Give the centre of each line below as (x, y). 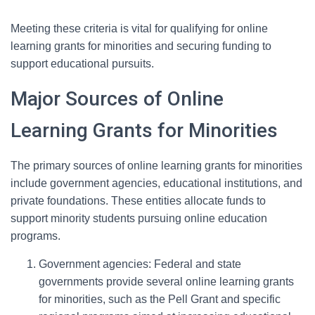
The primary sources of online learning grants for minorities (156, 166)
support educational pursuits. (82, 64)
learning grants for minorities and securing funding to (141, 46)
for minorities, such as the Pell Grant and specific (160, 299)
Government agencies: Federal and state (140, 264)
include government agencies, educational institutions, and (156, 183)
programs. (36, 236)
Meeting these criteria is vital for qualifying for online (139, 28)
